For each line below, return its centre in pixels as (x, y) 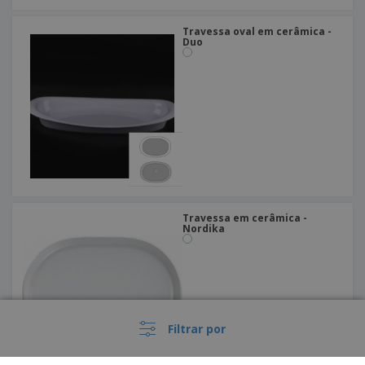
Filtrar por (197, 328)
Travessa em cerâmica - (245, 218)
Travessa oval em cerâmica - (257, 32)
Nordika (204, 229)
